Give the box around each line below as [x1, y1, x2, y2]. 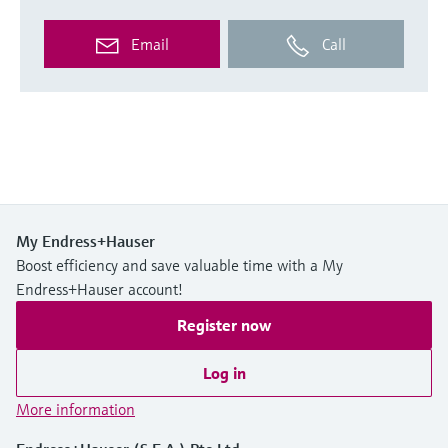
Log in [202, 362, 246, 383]
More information [16, 398, 135, 419]
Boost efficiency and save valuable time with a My [16, 254, 343, 275]
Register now [177, 314, 271, 335]
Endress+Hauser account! [16, 278, 183, 299]
